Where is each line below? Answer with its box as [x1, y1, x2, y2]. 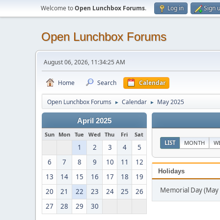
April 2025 [77, 117, 111, 125]
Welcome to [41, 4, 75, 12]
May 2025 [157, 98, 184, 106]
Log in [167, 4, 184, 12]
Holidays [158, 167, 185, 175]
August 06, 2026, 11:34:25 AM [44, 58, 125, 66]
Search [97, 79, 116, 87]
